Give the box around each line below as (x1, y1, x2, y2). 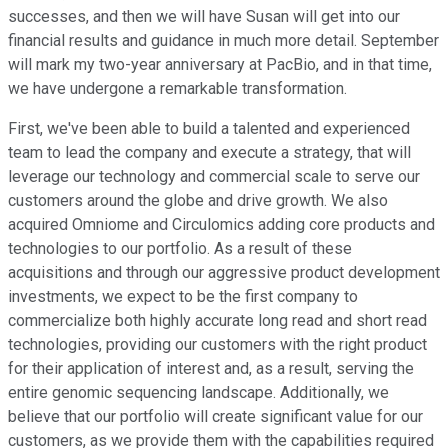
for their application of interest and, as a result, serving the (8, 359, 414, 379)
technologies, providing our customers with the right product (8, 335, 427, 355)
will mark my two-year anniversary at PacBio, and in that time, (8, 55, 432, 75)
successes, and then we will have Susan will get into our (8, 7, 400, 27)
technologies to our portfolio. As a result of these (8, 239, 352, 259)
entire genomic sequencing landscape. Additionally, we (8, 383, 389, 403)
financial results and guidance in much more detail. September (8, 31, 439, 51)
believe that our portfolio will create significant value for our (8, 407, 423, 427)
